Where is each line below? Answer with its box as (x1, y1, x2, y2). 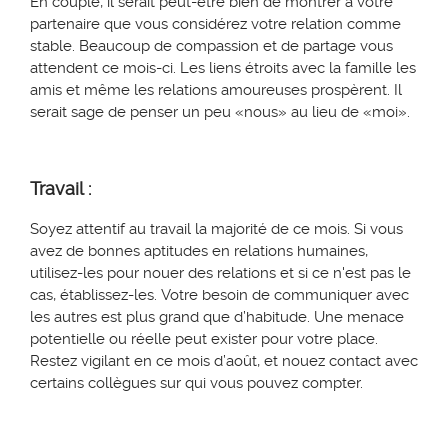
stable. (30, 37, 79, 56)
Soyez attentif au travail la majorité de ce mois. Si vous (30, 220, 403, 239)
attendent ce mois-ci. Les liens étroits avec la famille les (30, 59, 416, 78)
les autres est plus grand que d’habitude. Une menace (30, 308, 404, 327)
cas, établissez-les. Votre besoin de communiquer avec (30, 286, 409, 305)
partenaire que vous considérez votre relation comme (30, 15, 401, 34)
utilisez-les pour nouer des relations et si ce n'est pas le (30, 264, 411, 283)
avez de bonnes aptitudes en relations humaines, (30, 242, 368, 261)
